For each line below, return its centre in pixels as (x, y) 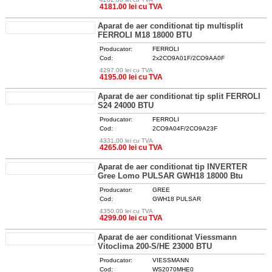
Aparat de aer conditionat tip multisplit (171, 26)
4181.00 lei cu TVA (131, 7)
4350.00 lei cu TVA (127, 211)
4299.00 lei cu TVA (131, 218)
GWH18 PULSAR (177, 199)
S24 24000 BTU (126, 105)
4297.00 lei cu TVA (127, 70)
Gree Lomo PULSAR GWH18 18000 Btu (171, 176)
